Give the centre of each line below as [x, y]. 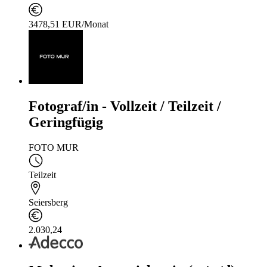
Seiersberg [48, 202]
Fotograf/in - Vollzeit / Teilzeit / [125, 106]
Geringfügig [66, 122]
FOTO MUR [54, 147]
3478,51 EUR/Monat [69, 24]
